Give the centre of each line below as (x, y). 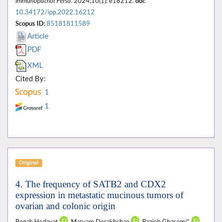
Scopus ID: (30, 24)
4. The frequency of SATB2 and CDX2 (91, 184)
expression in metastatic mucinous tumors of (99, 195)
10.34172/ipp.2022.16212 (55, 13)
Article (38, 37)
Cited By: (30, 79)
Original (28, 163)
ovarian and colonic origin (65, 206)
